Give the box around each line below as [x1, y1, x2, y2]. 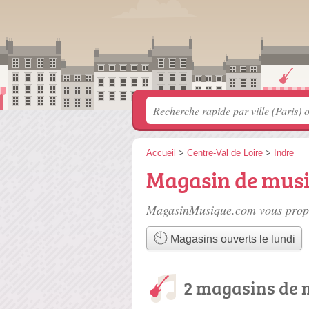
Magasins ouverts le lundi [167, 233, 295, 246]
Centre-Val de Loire [187, 148, 263, 158]
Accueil [146, 148, 176, 158]
